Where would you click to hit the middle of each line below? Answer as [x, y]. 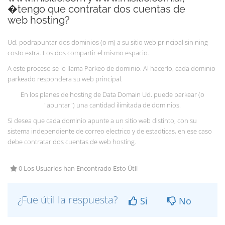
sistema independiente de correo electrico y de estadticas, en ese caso [110, 131]
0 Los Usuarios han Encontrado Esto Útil [77, 168]
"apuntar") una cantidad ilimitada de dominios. [113, 105]
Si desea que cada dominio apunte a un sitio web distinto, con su [102, 121]
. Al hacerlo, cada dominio [178, 68]
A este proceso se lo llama [46, 68]
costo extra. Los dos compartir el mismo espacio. [78, 53]
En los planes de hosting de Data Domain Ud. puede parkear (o [113, 94]
